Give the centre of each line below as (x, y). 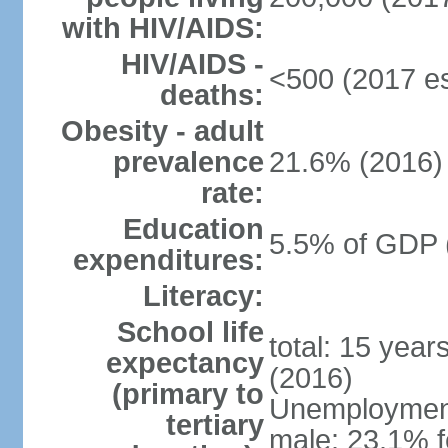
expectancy (184, 363)
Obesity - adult (162, 131)
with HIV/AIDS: (162, 28)
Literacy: (203, 296)
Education (193, 229)
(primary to (187, 394)
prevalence (188, 162)
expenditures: (168, 260)
